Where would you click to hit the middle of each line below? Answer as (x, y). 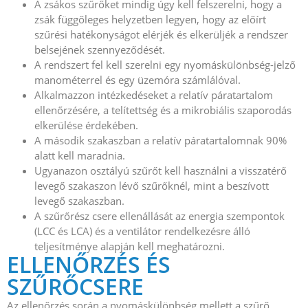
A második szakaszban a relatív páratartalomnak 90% (161, 140)
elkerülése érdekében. (86, 125)
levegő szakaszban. (79, 200)
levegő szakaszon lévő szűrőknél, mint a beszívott (152, 185)
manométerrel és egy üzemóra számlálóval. (137, 79)
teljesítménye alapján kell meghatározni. (130, 246)
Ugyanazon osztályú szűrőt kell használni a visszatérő (161, 170)
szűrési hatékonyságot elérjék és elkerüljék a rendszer (161, 34)
